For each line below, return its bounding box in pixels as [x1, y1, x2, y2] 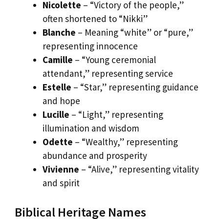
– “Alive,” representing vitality [79, 163, 199, 175]
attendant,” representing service [43, 67, 173, 80]
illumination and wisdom [43, 122, 139, 134]
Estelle [43, 81, 71, 93]
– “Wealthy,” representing [73, 136, 178, 148]
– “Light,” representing [69, 109, 163, 121]
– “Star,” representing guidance [71, 81, 198, 93]
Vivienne [43, 163, 79, 175]
